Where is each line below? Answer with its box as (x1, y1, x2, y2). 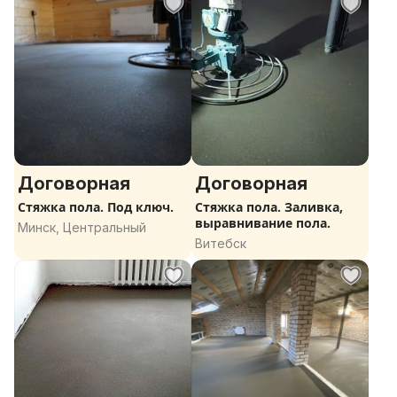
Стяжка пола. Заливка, (195, 198, 343, 215)
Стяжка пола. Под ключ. (18, 198, 174, 215)
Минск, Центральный (18, 220, 146, 235)
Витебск (195, 236, 246, 251)
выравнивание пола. (195, 214, 331, 231)
